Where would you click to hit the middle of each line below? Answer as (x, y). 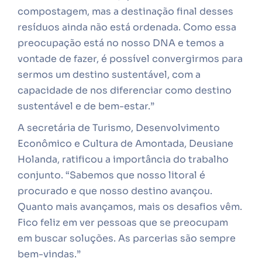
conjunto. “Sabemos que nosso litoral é (111, 175)
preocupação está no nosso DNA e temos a (121, 43)
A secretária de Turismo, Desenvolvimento (119, 128)
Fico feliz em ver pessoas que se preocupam (123, 223)
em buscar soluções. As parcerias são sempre (127, 238)
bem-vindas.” (49, 254)
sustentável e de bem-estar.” (86, 106)
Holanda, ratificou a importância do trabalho (123, 159)
